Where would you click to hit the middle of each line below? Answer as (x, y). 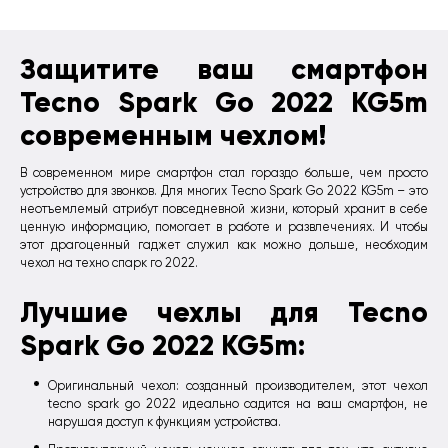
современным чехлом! (173, 135)
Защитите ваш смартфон (224, 69)
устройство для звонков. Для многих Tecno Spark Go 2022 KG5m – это (224, 191)
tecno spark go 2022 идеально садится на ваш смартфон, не (238, 403)
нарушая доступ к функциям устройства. (164, 421)
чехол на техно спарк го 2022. (109, 263)
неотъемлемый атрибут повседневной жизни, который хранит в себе (224, 209)
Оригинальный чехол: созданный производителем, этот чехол (238, 385)
